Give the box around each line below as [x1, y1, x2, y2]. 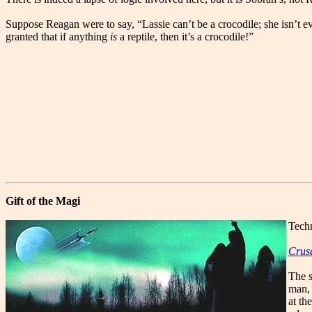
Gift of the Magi [6, 195, 80, 208]
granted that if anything [6, 31, 110, 43]
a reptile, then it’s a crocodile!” [117, 31, 253, 43]
